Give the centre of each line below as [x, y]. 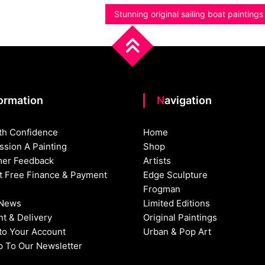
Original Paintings [180, 218]
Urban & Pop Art [177, 232]
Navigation [188, 101]
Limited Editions [177, 203]
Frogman [162, 189]
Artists [157, 161]
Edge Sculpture [176, 175]
